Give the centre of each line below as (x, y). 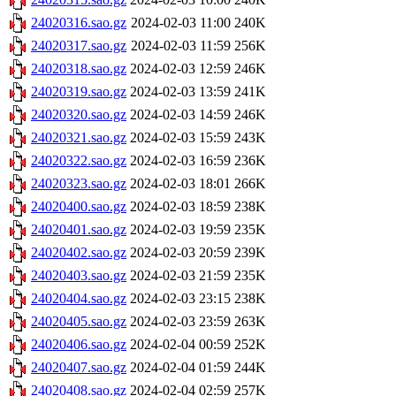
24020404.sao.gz (79, 299)
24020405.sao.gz (79, 322)
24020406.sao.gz (79, 345)
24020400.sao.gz (79, 207)
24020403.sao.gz (79, 276)
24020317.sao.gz (79, 46)
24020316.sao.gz (79, 23)
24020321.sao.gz (79, 138)
